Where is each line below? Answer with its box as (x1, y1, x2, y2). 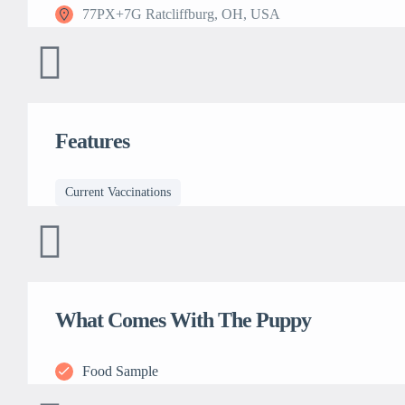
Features (55, 129, 129, 153)
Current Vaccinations (65, 185, 171, 199)
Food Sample (82, 363, 158, 379)
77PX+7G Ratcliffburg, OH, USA (82, 6, 280, 22)
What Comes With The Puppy (55, 308, 311, 332)
